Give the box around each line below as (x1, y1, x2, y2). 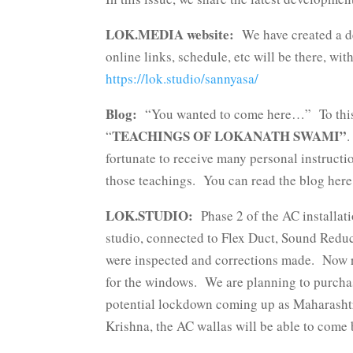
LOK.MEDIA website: (106, 24, 235, 45)
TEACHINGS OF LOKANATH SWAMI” (112, 126, 347, 147)
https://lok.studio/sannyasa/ (106, 69, 259, 88)
